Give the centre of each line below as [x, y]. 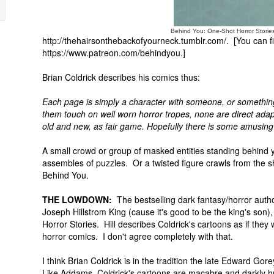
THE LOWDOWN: [77, 199]
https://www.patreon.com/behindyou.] [114, 53]
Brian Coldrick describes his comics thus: [121, 77]
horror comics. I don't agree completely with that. [138, 236]
